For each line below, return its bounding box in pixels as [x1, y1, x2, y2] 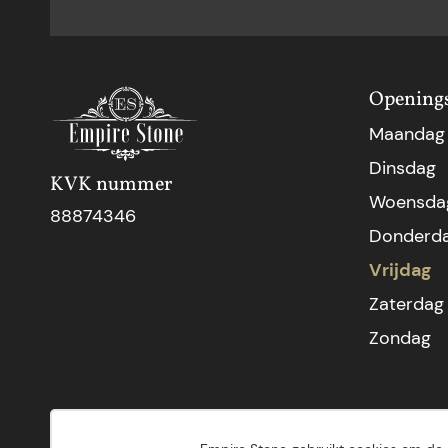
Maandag [368, 121, 445, 146]
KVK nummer [50, 171, 172, 200]
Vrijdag [368, 257, 431, 282]
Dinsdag [368, 155, 436, 180]
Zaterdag [368, 291, 444, 316]
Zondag [368, 325, 431, 350]
